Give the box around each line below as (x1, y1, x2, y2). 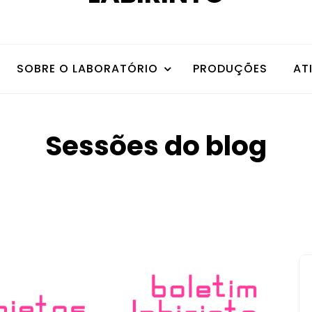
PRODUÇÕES (192, 61, 267, 77)
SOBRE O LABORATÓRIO (16, 61, 158, 77)
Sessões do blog (45, 127, 267, 166)
